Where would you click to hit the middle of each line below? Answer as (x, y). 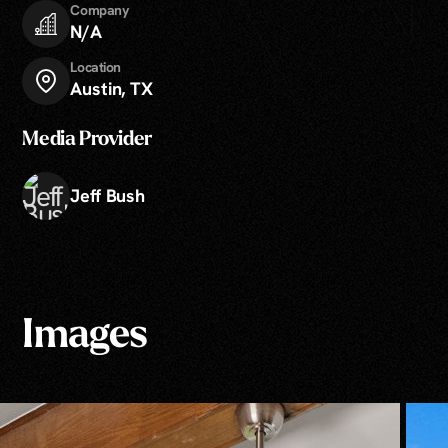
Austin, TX (111, 88)
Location (96, 66)
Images (85, 336)
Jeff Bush (107, 196)
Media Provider (87, 140)
